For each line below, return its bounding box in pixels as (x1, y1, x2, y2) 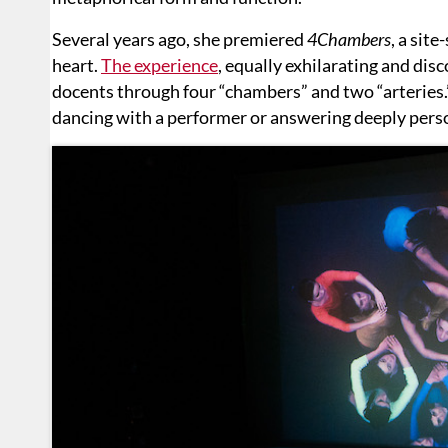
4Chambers (307, 28, 391, 51)
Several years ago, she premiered (52, 28, 307, 51)
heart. (52, 54, 101, 77)
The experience (101, 54, 218, 77)
